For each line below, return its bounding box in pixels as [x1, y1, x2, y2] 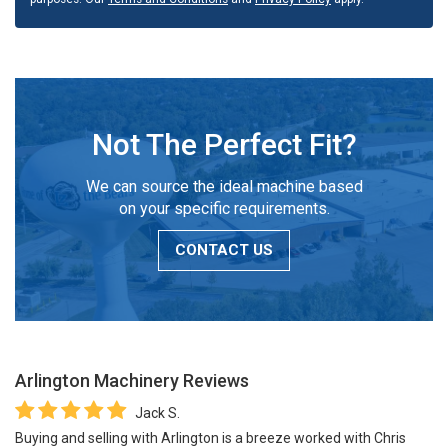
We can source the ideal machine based [85, 176, 363, 196]
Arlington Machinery [15, 369, 179, 391]
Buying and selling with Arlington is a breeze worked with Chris [15, 429, 406, 446]
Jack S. [135, 404, 180, 421]
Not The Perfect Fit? [91, 126, 357, 162]
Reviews [179, 369, 249, 391]
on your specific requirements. [118, 198, 330, 218]
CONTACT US [175, 240, 273, 259]
